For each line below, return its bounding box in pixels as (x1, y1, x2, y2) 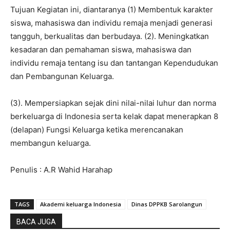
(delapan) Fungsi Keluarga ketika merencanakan (10, 125, 183, 135)
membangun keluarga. (10, 138, 91, 148)
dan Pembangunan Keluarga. (10, 71, 114, 82)
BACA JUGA (16, 218, 56, 226)
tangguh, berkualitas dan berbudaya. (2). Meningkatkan (10, 31, 209, 42)
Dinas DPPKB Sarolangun (131, 200, 202, 208)
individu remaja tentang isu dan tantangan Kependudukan (10, 58, 218, 68)
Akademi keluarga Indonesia (40, 200, 121, 208)
